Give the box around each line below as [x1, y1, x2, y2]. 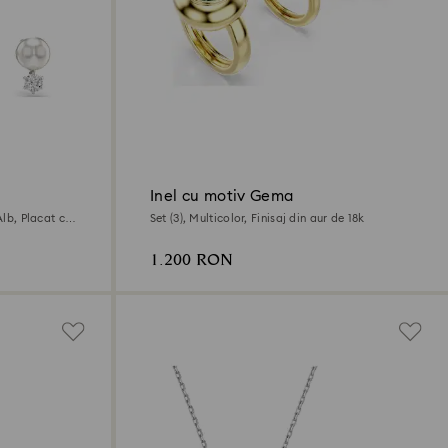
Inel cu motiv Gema [149, 188, 294, 204]
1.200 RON [149, 247, 233, 273]
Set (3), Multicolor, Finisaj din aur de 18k [149, 212, 365, 224]
